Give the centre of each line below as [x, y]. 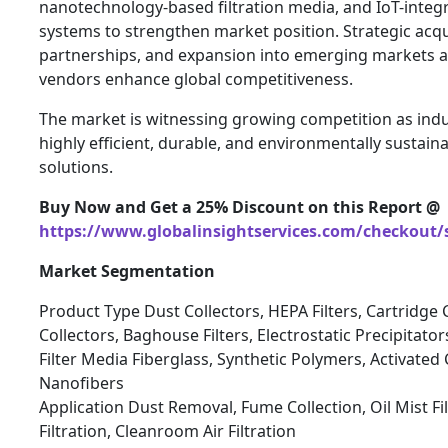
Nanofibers [81, 383]
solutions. [76, 167]
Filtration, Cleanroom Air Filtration [167, 431]
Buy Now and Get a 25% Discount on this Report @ [239, 207]
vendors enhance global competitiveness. [196, 79]
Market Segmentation [127, 271]
